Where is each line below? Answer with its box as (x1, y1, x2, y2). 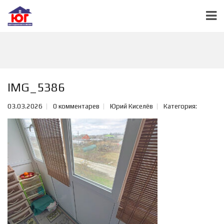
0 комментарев (53, 102, 99, 110)
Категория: (163, 102, 197, 110)
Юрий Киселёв (110, 102, 153, 110)
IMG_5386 (7, 80, 65, 94)
